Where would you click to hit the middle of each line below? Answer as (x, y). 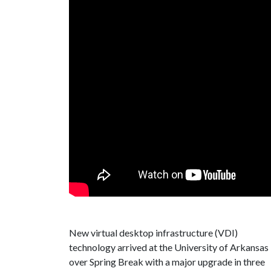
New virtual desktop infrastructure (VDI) (153, 232)
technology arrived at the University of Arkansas (169, 247)
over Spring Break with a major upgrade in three (167, 261)
